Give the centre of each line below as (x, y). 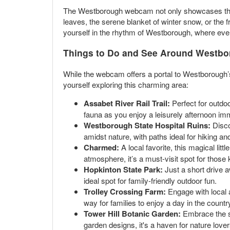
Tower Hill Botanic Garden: (132, 213)
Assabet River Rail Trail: (127, 103)
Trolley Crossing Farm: (125, 191)
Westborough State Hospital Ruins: (147, 125)
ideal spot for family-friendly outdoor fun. (150, 180)
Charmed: (101, 147)
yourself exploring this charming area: (126, 84)
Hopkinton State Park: (123, 169)
